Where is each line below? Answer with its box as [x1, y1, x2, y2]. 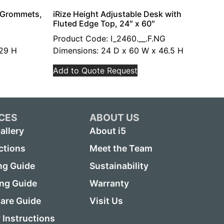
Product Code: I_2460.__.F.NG [53, 33, 165, 43]
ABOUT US [89, 111, 139, 123]
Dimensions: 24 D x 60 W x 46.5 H [53, 45, 183, 55]
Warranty [89, 178, 129, 189]
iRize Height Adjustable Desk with [53, 9, 181, 19]
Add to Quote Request [53, 65, 137, 75]
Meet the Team [89, 143, 152, 154]
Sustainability [89, 160, 148, 171]
